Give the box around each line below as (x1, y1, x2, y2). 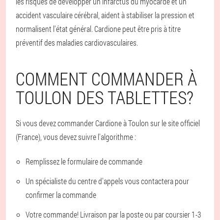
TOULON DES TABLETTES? (16, 85, 193, 109)
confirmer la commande (26, 190, 96, 200)
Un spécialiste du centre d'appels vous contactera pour (26, 176, 189, 186)
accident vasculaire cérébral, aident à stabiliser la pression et (16, 10, 194, 20)
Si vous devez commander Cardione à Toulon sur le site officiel (16, 118, 200, 128)
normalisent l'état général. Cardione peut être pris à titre (16, 24, 181, 34)
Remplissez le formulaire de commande (26, 156, 142, 166)
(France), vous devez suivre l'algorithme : (16, 132, 136, 142)
